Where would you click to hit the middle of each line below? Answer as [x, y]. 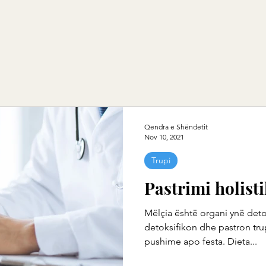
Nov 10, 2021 [164, 137]
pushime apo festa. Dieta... [201, 241]
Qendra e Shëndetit [176, 127]
